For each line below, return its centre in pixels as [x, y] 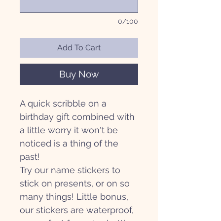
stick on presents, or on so [75, 184]
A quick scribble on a [63, 104]
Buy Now [79, 74]
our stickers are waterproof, [77, 210]
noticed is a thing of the [69, 144]
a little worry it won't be [69, 130]
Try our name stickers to [70, 170]
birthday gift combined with [77, 117]
